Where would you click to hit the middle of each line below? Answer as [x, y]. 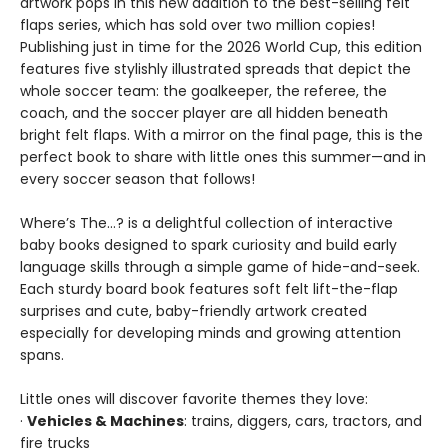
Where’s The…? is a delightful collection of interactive [206, 223]
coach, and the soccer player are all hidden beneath [204, 113]
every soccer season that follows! [137, 179]
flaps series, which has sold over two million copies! [197, 25]
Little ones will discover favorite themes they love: [194, 399]
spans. [42, 355]
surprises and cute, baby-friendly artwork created [193, 311]
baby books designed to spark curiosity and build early [208, 245]
